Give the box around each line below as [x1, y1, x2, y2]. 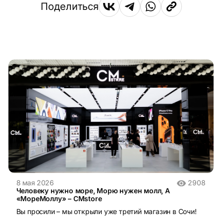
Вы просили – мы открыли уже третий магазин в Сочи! [16, 207, 197, 216]
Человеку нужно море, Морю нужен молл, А [16, 186, 170, 195]
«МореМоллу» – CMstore [16, 194, 102, 203]
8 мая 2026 [16, 178, 54, 187]
